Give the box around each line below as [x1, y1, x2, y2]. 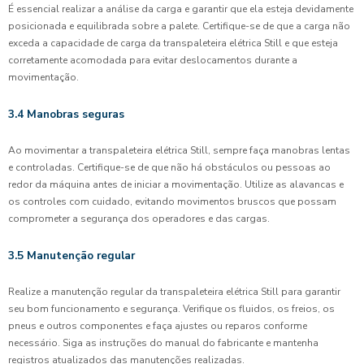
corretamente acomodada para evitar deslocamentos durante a [8, 54, 297, 67]
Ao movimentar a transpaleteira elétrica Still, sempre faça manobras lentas [8, 144, 350, 157]
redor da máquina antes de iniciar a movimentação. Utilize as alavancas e [8, 178, 344, 191]
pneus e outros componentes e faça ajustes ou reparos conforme [8, 319, 307, 332]
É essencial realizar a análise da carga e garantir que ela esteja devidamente [8, 2, 353, 15]
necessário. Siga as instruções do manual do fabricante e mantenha [8, 336, 318, 349]
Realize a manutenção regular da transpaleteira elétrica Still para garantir [8, 285, 340, 298]
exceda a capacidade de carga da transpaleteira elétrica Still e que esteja [8, 37, 338, 50]
